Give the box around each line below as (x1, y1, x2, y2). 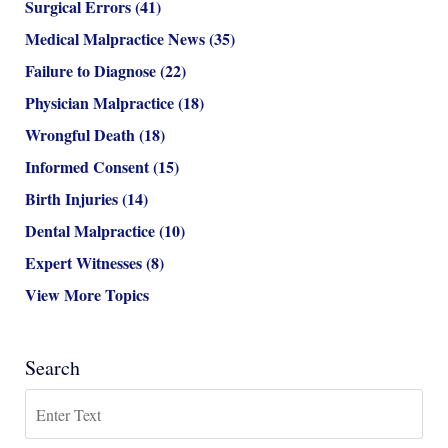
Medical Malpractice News (25, 27, 209, 51)
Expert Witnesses (25, 251, 146, 275)
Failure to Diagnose (25, 59, 160, 83)
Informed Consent (25, 155, 153, 179)
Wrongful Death (25, 123, 139, 147)
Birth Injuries (25, 187, 122, 211)
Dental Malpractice (25, 219, 159, 243)
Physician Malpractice (25, 91, 178, 115)
